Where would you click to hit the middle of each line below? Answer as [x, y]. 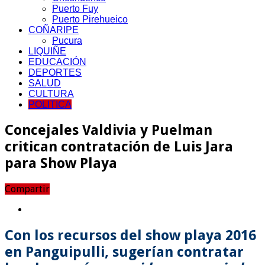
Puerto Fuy [75, 8]
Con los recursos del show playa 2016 [130, 235]
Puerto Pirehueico [90, 19]
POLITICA [50, 104]
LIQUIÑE [47, 51]
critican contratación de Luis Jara [119, 146]
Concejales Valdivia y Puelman [109, 130]
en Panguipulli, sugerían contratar [124, 252]
